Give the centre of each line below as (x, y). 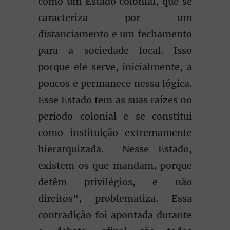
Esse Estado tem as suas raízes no (115, 100)
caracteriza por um (115, 18)
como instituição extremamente (115, 133)
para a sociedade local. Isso (115, 51)
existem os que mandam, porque (115, 166)
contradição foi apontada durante (115, 215)
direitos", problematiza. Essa (115, 198)
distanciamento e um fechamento (115, 34)
